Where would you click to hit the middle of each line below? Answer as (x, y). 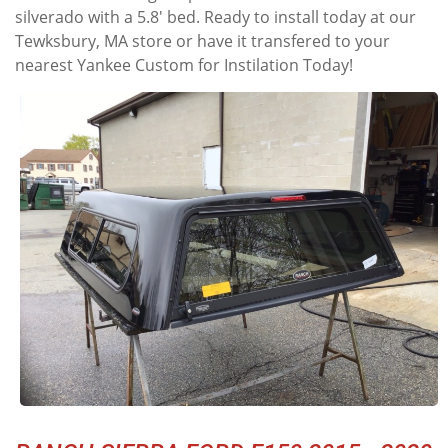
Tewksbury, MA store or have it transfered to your (202, 41)
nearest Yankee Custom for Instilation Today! (184, 65)
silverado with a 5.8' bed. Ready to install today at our (215, 17)
